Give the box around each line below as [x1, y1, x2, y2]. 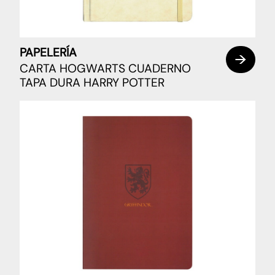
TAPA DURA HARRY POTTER [20, 74, 165, 90]
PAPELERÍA [20, 45, 77, 60]
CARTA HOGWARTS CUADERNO [20, 60, 191, 76]
